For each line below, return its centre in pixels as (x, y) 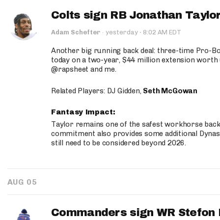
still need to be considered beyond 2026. (119, 143)
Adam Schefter (76, 32)
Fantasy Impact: (84, 112)
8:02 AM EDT (161, 32)
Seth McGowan (170, 91)
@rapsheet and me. (84, 69)
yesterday (123, 32)
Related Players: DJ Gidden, (97, 91)
